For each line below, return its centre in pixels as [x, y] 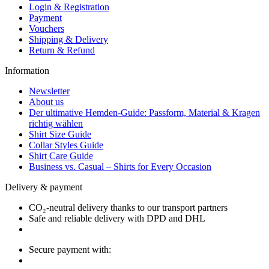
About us [46, 102]
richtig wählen [56, 124]
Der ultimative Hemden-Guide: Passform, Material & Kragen [144, 113]
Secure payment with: [70, 250]
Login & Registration [69, 7]
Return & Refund [62, 50]
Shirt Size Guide [60, 134]
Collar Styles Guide [66, 145]
